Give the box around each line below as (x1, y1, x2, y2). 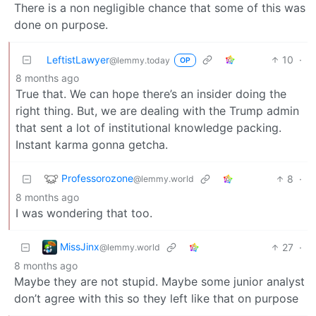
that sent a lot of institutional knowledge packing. (16, 120, 281, 135)
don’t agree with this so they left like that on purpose (14, 291, 298, 305)
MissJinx (60, 240, 99, 253)
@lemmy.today (109, 54, 170, 66)
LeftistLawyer (47, 53, 109, 66)
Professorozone (61, 171, 133, 184)
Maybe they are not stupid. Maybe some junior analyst (14, 274, 305, 288)
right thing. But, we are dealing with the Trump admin (16, 103, 299, 118)
